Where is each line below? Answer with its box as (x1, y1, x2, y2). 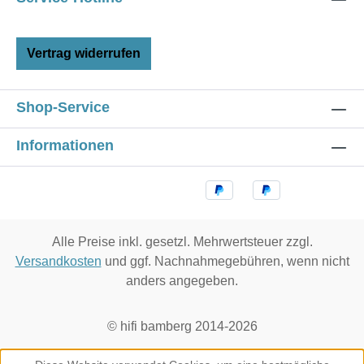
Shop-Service (16, 99, 110, 116)
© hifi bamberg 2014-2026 (106, 319, 258, 333)
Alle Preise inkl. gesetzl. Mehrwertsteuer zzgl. (51, 235, 313, 249)
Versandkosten (15, 254, 102, 268)
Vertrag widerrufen (27, 46, 141, 61)
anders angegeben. (126, 274, 238, 288)
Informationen (16, 137, 114, 154)
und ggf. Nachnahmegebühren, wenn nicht (101, 254, 349, 268)
